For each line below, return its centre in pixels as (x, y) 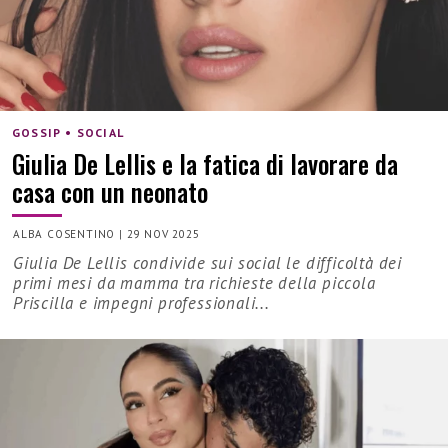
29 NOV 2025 (163, 233)
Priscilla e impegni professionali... (141, 303)
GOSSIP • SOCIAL (68, 133)
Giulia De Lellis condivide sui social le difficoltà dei (207, 263)
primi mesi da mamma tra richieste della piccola (194, 283)
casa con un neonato (110, 191)
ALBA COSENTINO (64, 233)
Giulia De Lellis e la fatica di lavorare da (205, 163)
